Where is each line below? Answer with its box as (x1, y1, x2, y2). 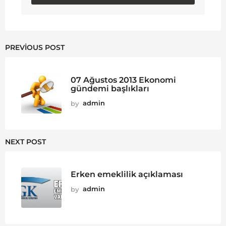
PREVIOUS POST (5, 43, 65, 52)
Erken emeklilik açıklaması (71, 169, 183, 180)
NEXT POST (5, 137, 46, 147)
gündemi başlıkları (71, 83, 149, 94)
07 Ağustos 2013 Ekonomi (71, 75, 176, 85)
